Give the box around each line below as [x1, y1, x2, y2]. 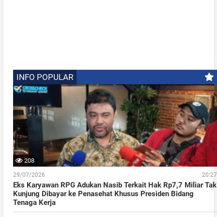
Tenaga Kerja [13, 198, 56, 207]
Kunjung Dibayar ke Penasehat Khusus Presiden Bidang [13, 189, 194, 199]
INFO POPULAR [16, 72, 73, 82]
